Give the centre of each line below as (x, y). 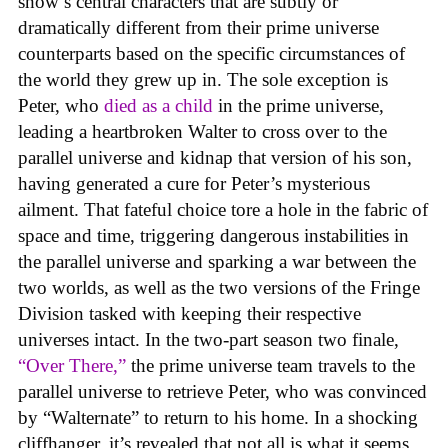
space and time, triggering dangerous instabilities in (213, 236)
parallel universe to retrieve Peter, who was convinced (222, 392)
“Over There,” (72, 366)
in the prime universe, (298, 106)
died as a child (158, 106)
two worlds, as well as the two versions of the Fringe (219, 288)
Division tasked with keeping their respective (189, 314)
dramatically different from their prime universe (198, 28)
